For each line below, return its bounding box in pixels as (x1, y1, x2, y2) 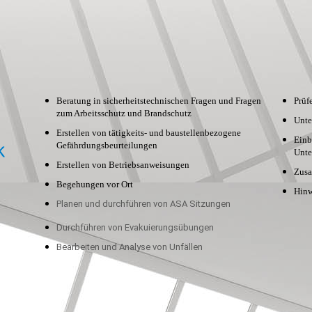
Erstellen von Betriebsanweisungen (56, 159, 189, 171)
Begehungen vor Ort (56, 179, 133, 190)
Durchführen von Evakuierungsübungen (56, 222, 214, 233)
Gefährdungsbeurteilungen (56, 140, 157, 151)
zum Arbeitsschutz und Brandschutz (56, 108, 192, 119)
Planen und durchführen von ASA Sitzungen (56, 198, 231, 210)
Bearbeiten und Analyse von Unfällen (56, 242, 203, 253)
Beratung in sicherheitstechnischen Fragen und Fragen (56, 95, 261, 107)
